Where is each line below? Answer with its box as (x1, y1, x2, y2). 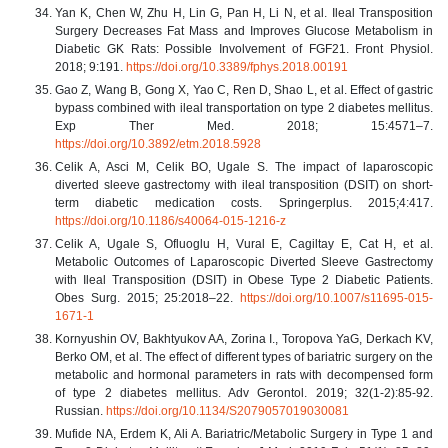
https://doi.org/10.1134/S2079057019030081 (106, 403, 349, 418)
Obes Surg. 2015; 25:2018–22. (55, 290, 240, 305)
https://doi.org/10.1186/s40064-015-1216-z (55, 213, 286, 228)
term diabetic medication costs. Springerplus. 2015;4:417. (55, 195, 433, 210)
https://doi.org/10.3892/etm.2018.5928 (55, 136, 261, 151)
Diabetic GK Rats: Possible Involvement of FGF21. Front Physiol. (55, 41, 433, 56)
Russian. (55, 403, 106, 418)
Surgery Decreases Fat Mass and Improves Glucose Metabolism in (55, 23, 433, 38)
